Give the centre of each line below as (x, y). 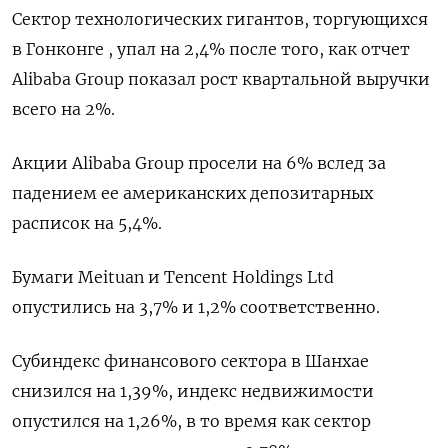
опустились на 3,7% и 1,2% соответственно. (196, 306)
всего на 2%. (63, 108)
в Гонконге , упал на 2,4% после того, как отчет (211, 48)
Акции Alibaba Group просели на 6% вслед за (199, 162)
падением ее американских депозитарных (192, 192)
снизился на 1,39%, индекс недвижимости (193, 390)
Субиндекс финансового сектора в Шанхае (190, 360)
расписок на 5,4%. (87, 222)
